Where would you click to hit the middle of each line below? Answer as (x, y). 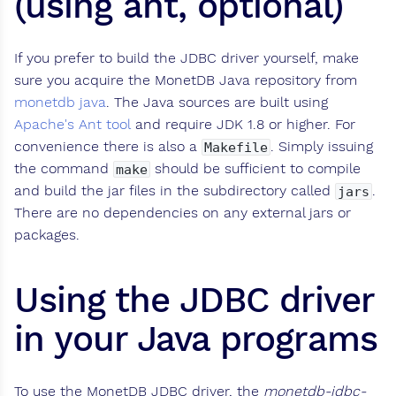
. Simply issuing (322, 147)
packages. (47, 235)
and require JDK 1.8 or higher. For (243, 125)
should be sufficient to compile (255, 169)
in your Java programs (196, 339)
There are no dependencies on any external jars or (183, 213)
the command (64, 169)
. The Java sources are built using (217, 103)
